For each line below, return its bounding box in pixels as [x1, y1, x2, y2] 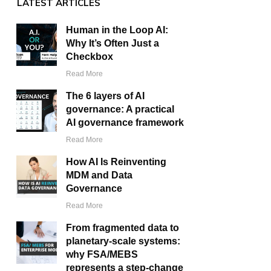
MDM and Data [66, 170, 133, 181]
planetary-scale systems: [66, 236, 181, 247]
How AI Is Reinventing [66, 157, 167, 168]
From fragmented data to [66, 223, 180, 233]
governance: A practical [66, 104, 175, 115]
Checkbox [66, 51, 114, 62]
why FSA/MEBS [66, 249, 139, 260]
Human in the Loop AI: [66, 25, 169, 36]
